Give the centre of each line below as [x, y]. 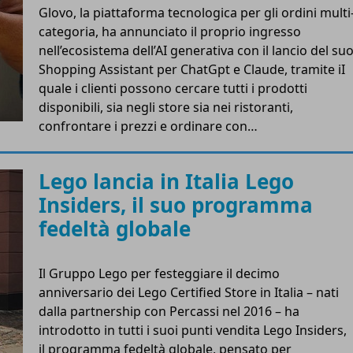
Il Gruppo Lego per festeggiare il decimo [159, 273]
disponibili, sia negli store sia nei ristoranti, [166, 107]
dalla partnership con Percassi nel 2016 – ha [169, 311]
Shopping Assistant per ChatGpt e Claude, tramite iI [192, 69]
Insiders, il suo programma [176, 204]
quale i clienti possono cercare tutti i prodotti [173, 88]
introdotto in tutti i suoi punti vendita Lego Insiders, [193, 330]
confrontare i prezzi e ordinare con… [148, 126]
